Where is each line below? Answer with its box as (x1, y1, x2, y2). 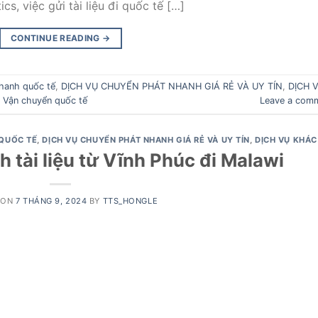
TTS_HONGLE (102, 195, 158, 206)
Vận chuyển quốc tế (3, 95, 87, 106)
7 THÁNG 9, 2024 (15, 195, 87, 206)
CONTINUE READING (11, 33, 103, 44)
